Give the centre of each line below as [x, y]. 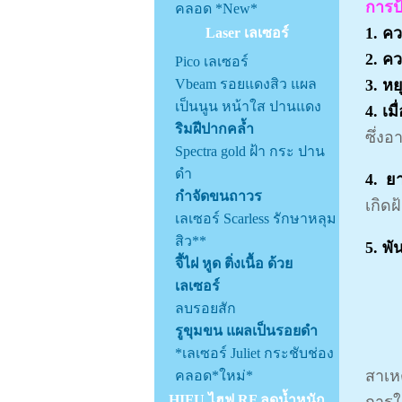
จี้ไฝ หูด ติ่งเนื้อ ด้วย [234, 263]
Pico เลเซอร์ [212, 61]
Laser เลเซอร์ [247, 33]
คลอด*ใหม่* [214, 376]
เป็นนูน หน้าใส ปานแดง [248, 106]
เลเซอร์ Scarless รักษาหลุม [256, 218]
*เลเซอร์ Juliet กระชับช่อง [254, 353]
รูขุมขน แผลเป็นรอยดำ [246, 331]
